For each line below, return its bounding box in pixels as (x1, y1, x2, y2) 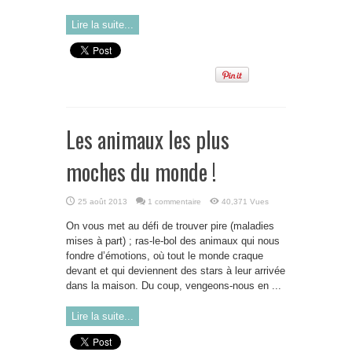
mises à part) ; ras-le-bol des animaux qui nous (66, 235, 280, 247)
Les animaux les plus (66, 123, 229, 156)
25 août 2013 (78, 197, 127, 206)
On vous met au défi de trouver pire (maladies (66, 220, 274, 232)
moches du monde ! (66, 156, 216, 188)
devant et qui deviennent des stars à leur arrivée (66, 265, 285, 277)
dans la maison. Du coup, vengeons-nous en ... (66, 280, 281, 291)
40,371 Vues (222, 197, 269, 206)
